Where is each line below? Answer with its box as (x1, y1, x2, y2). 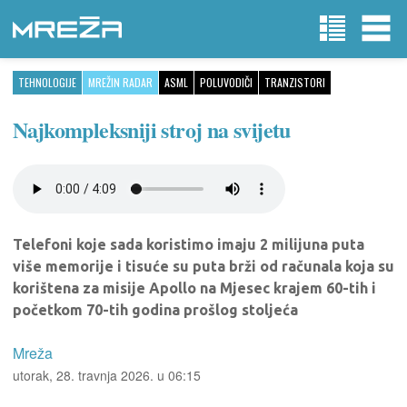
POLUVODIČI (200, 74, 253, 90)
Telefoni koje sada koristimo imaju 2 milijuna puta (13, 236, 364, 253)
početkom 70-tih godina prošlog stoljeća (13, 302, 298, 318)
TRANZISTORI (264, 74, 325, 90)
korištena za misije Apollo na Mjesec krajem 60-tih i (13, 280, 376, 296)
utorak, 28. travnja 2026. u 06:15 (13, 366, 201, 384)
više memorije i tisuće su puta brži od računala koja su (13, 258, 394, 274)
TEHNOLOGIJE (18, 74, 76, 90)
